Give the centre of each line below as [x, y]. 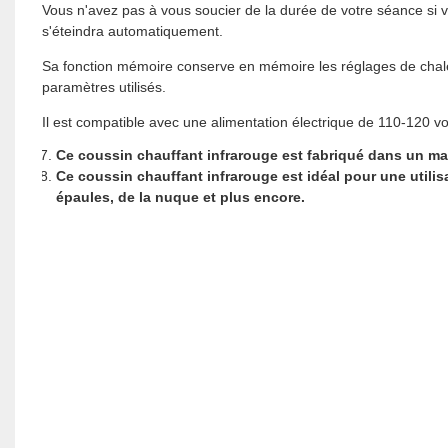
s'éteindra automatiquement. [132, 30]
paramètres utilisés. [103, 86]
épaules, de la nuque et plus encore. [180, 196]
